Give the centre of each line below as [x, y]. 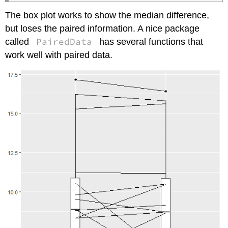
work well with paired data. [59, 55]
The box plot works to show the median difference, [107, 15]
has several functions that [150, 41]
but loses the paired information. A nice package [103, 28]
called [19, 41]
